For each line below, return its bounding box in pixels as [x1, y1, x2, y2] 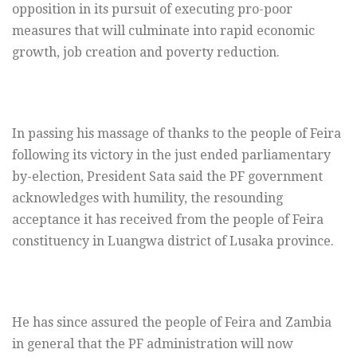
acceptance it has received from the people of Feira [12, 212, 324, 228]
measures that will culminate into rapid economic [12, 23, 315, 39]
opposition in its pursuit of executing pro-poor [12, 2, 292, 18]
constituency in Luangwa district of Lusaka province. [12, 233, 334, 249]
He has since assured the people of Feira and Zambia [12, 315, 331, 331]
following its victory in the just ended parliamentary [12, 147, 331, 163]
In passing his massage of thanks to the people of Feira [12, 126, 341, 142]
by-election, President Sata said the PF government [12, 169, 323, 185]
